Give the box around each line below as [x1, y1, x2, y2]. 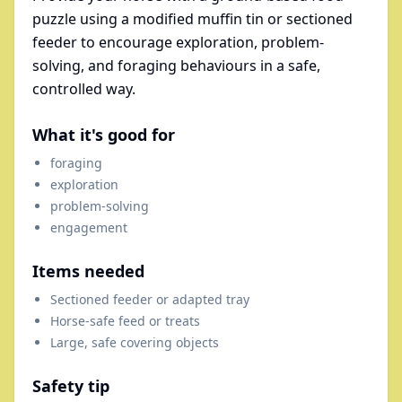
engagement [50, 218, 127, 236]
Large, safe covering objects [50, 333, 219, 351]
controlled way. [32, 78, 135, 99]
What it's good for [32, 123, 175, 145]
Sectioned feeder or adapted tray [50, 290, 249, 308]
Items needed [32, 259, 144, 282]
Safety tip [32, 374, 109, 397]
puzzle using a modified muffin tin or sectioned [32, 8, 353, 29]
